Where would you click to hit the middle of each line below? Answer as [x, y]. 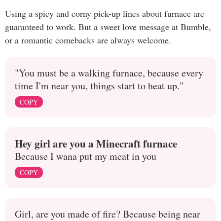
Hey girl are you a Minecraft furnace [96, 144]
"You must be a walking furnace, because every [109, 73]
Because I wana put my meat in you [86, 156]
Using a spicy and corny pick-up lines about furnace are [105, 14]
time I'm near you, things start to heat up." [99, 86]
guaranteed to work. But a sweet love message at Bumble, [108, 27]
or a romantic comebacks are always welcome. [88, 40]
